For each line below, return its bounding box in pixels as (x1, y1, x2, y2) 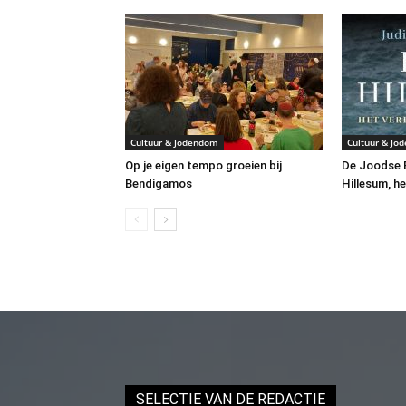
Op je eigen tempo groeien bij (125, 159, 282, 172)
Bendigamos (125, 177, 192, 190)
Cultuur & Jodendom (130, 136, 218, 149)
